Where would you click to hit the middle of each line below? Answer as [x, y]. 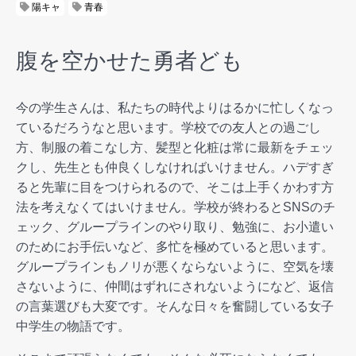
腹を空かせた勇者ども [130, 60]
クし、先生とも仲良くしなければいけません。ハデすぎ [175, 167]
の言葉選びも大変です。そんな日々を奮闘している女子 [175, 306]
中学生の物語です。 [73, 326]
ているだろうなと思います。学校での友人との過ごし [168, 127]
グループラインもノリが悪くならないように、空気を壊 [175, 266]
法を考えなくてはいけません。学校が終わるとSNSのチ [176, 207]
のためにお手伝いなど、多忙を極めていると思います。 [175, 246]
